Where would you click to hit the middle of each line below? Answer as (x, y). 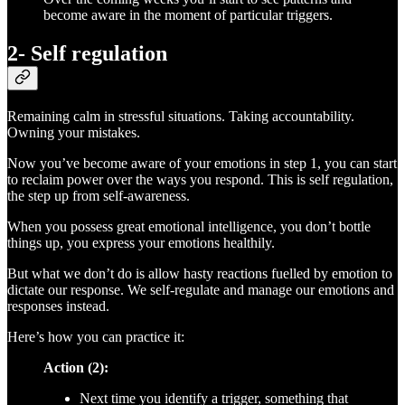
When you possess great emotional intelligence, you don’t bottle (189, 227)
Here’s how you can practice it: (96, 337)
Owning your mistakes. (74, 133)
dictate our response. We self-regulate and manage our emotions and (201, 290)
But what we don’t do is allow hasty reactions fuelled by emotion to (200, 274)
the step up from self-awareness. (99, 196)
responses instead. (58, 306)
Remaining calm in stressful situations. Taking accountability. (181, 117)
